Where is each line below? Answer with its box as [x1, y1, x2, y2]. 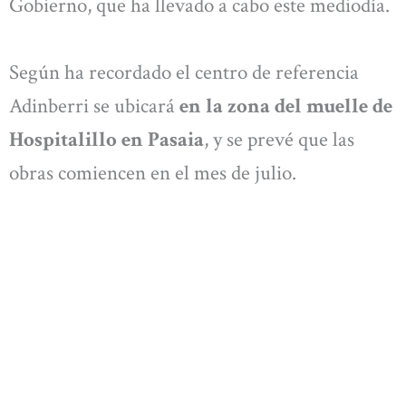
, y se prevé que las [204, 125, 354, 153]
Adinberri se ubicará [9, 92, 175, 120]
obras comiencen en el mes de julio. [9, 159, 296, 187]
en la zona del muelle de [175, 92, 392, 120]
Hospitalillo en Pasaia [9, 125, 204, 153]
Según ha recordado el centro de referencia [9, 58, 359, 86]
